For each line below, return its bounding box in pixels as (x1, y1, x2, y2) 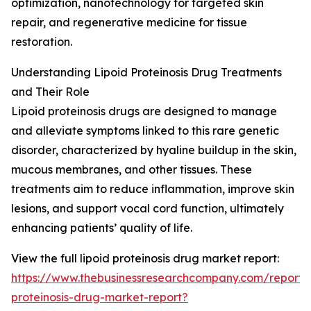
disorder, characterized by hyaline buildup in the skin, (11, 143, 296, 158)
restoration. (11, 35, 72, 49)
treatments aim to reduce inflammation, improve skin (11, 182, 294, 196)
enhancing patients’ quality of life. (11, 221, 192, 235)
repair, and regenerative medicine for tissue (11, 15, 247, 30)
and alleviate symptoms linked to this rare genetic (11, 124, 279, 138)
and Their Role (11, 85, 90, 99)
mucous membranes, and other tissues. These (11, 162, 252, 177)
